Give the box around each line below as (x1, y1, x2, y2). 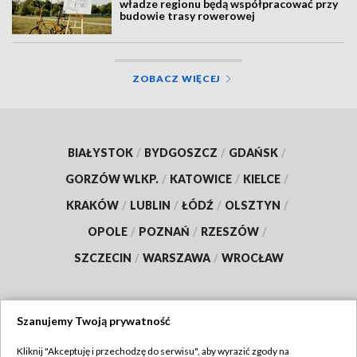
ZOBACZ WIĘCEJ (131, 72, 222, 84)
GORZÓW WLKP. (65, 171, 159, 186)
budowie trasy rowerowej (120, 9, 256, 23)
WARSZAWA (142, 250, 210, 265)
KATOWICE (170, 171, 232, 186)
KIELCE (243, 171, 280, 186)
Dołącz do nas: (100, 327, 175, 339)
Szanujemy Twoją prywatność (17, 314, 171, 328)
